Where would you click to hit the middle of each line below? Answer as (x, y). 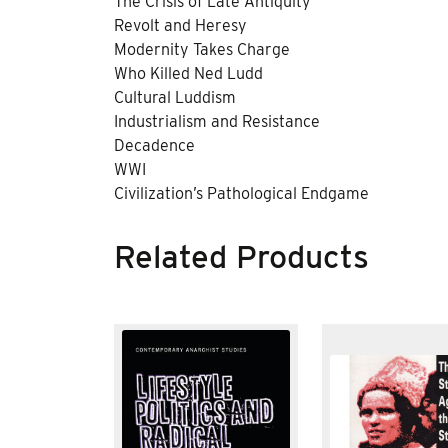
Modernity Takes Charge (202, 49)
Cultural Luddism (175, 97)
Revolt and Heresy (180, 25)
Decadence (154, 145)
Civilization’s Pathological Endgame (241, 193)
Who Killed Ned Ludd (188, 73)
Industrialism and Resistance (217, 121)
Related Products (241, 256)
